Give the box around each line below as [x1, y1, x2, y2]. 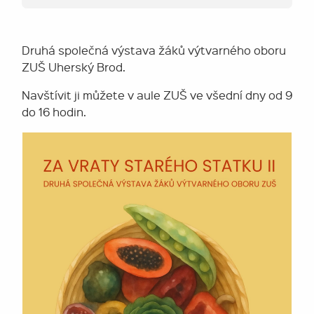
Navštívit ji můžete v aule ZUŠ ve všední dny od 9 [22, 88, 292, 102]
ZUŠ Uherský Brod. [22, 60, 125, 74]
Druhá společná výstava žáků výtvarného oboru [22, 43, 286, 57]
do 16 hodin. [22, 104, 86, 119]
